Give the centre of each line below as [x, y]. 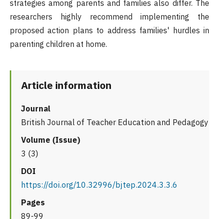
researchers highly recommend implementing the [109, 17]
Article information [66, 85]
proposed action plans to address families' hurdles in [109, 31]
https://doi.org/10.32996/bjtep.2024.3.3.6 [99, 185]
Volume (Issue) [51, 140]
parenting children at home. [58, 44]
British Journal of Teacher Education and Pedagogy [115, 122]
